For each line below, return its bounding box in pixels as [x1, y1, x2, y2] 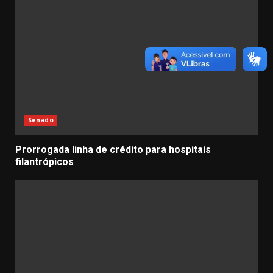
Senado [28, 116, 54, 125]
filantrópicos [15, 156, 74, 168]
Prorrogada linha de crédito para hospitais [15, 144, 211, 156]
